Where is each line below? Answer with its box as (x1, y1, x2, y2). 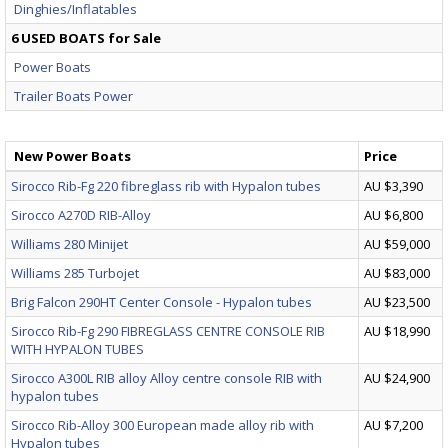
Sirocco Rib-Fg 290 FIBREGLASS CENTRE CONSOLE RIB (11, 322, 325, 341)
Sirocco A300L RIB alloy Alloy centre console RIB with (11, 369, 322, 388)
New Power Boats (14, 147, 131, 166)
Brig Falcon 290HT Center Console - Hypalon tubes (11, 293, 312, 312)
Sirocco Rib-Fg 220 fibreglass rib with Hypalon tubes (11, 177, 321, 196)
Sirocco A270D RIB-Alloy (11, 206, 151, 225)
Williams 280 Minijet (11, 235, 128, 254)
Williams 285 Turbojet (11, 264, 139, 283)
